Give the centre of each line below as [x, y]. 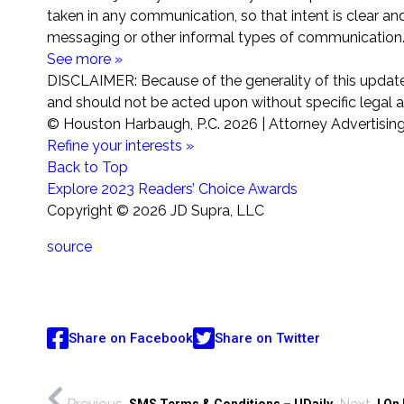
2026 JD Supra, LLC [198, 211]
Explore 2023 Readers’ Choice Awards [172, 189]
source [69, 247]
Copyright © [90, 211]
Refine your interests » [120, 146]
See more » [85, 60]
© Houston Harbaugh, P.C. [135, 124]
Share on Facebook [131, 338]
